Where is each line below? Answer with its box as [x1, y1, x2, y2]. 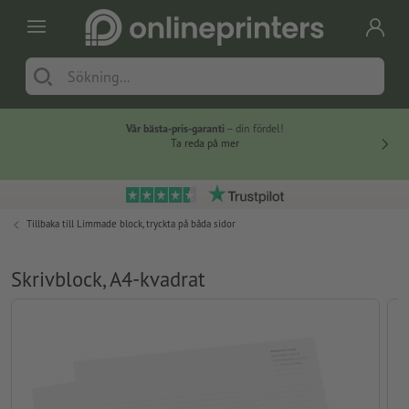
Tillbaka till [26, 217, 77, 231]
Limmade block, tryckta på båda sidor [77, 217, 236, 231]
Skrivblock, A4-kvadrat [11, 266, 205, 293]
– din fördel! [224, 121, 284, 136]
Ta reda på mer [170, 136, 239, 151]
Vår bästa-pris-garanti [125, 121, 225, 136]
